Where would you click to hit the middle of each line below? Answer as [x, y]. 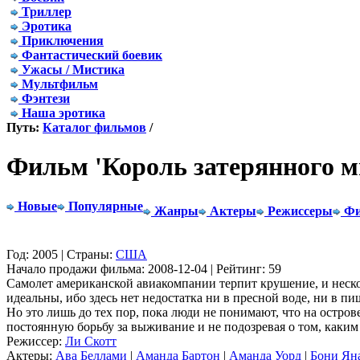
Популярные [106, 206]
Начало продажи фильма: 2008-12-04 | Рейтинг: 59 [144, 268]
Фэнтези [46, 98]
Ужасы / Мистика [73, 70]
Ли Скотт [91, 341]
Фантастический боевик [92, 55]
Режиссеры [300, 211]
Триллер [47, 12]
